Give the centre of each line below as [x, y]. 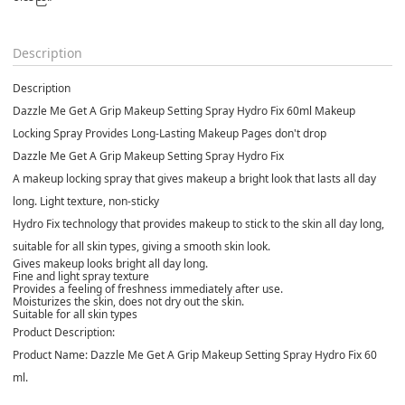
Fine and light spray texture [81, 276]
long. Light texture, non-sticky [86, 201]
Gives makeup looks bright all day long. [110, 263]
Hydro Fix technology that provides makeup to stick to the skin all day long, [198, 223]
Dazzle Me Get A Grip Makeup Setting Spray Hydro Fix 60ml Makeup [184, 110]
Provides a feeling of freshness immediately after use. [148, 288]
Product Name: [50, 354]
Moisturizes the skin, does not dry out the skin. [128, 301]
